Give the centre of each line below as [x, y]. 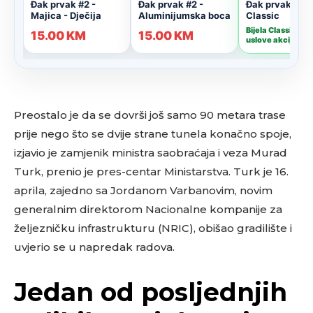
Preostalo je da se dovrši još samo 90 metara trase [150, 115]
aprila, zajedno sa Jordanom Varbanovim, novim [143, 190]
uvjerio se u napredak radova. [94, 247]
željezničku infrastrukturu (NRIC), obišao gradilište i [153, 228]
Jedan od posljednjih [151, 292]
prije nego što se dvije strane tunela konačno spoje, [153, 134]
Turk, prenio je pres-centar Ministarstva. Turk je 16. [151, 172]
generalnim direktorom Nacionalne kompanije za [148, 209]
